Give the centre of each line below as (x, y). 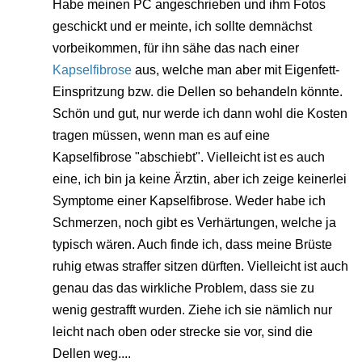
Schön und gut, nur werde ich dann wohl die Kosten (200, 114)
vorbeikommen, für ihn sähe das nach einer (176, 48)
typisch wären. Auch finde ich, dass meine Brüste (192, 245)
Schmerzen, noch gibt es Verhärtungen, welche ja (194, 223)
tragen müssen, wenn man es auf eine (161, 136)
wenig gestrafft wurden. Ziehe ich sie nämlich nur (192, 310)
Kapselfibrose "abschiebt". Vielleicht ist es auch (189, 158)
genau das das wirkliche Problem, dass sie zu (183, 288)
